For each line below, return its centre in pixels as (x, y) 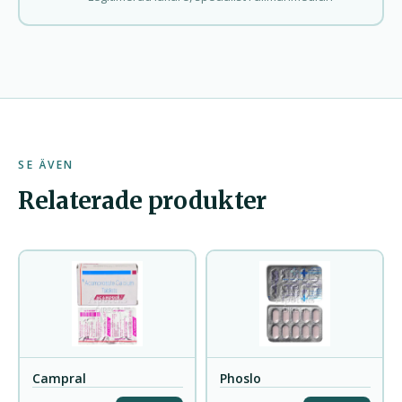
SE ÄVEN (46, 164)
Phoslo (240, 378)
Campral (59, 378)
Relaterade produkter (142, 200)
